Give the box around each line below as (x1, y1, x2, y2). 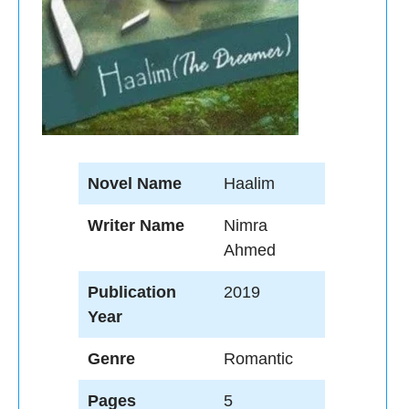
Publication (88, 283, 176, 301)
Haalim (224, 174, 275, 193)
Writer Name (88, 216, 184, 235)
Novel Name (88, 174, 182, 193)
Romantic (224, 350, 293, 368)
